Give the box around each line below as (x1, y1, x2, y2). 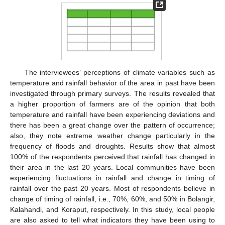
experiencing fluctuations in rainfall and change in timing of (10, 174, 215, 182)
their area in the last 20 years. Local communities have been (10, 163, 215, 172)
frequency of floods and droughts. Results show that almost (10, 142, 215, 151)
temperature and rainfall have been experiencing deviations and (10, 110, 215, 119)
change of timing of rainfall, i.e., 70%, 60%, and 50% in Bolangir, (10, 195, 215, 203)
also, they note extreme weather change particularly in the (10, 132, 215, 140)
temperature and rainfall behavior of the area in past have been (10, 79, 215, 87)
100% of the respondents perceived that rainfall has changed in (10, 153, 215, 161)
